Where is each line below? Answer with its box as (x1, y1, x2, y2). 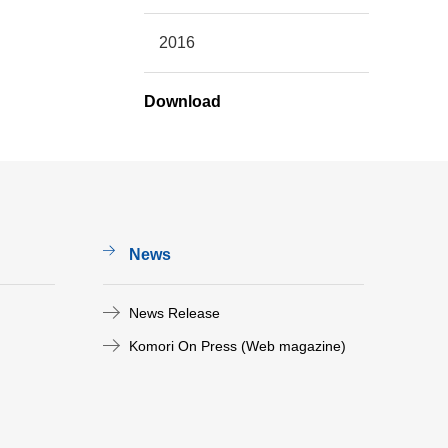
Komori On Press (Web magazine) (129, 338, 346, 354)
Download (143, 93, 221, 110)
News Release (129, 305, 220, 321)
